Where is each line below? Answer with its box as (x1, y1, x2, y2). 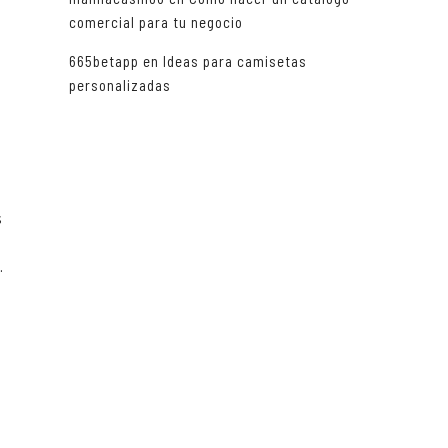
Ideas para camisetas (162, 52, 307, 71)
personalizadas (68, 76, 171, 95)
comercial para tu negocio (68, 13, 243, 32)
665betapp (68, 52, 139, 71)
